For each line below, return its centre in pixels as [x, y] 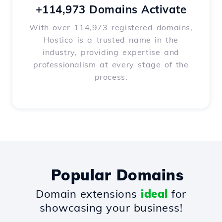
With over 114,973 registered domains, [111, 28]
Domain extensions [88, 194]
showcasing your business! [111, 208]
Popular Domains [117, 175]
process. [111, 77]
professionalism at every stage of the [111, 65]
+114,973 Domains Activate [111, 10]
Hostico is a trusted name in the [111, 40]
